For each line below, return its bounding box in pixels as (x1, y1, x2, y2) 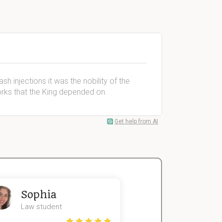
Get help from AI (114, 118, 159, 125)
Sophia (20, 188, 56, 201)
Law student (20, 202, 62, 211)
